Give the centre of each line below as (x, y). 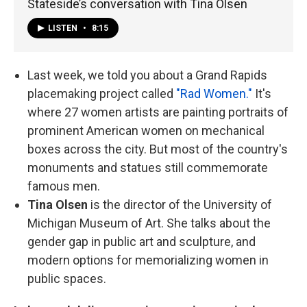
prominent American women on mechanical (146, 130)
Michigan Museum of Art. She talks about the (149, 223)
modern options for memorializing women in (148, 260)
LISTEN (64, 28)
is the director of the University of (181, 204)
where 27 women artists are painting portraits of (158, 112)
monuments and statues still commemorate (148, 167)
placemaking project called (102, 93)
